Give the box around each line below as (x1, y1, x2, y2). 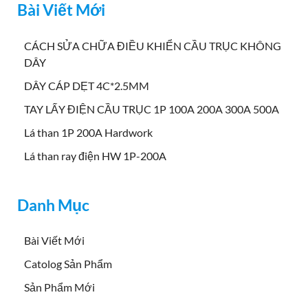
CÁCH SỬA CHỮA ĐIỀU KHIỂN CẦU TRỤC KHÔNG (24, 38, 281, 52)
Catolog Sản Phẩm (24, 257, 112, 271)
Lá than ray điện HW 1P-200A (24, 148, 166, 162)
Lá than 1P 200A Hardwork (24, 125, 153, 139)
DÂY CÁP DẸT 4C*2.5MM (24, 78, 149, 92)
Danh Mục (17, 195, 89, 214)
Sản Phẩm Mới (24, 280, 95, 294)
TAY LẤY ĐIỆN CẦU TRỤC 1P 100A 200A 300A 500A (24, 102, 279, 115)
